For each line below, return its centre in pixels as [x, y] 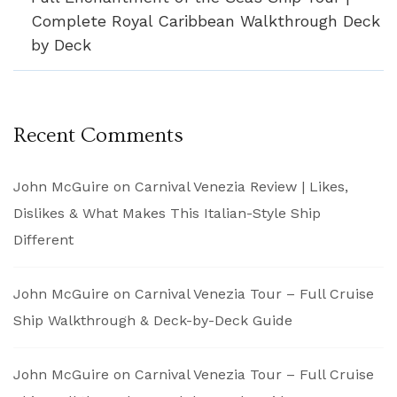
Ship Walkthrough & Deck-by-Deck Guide [153, 321]
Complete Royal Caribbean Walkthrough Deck [206, 21]
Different [43, 240]
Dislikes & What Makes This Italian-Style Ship [167, 214]
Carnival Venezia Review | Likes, [241, 187]
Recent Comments [98, 136]
